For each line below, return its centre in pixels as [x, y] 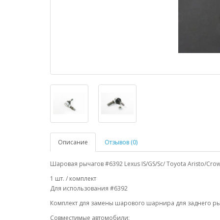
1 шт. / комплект [73, 179]
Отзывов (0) [121, 142]
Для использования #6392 [89, 189]
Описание [73, 142]
